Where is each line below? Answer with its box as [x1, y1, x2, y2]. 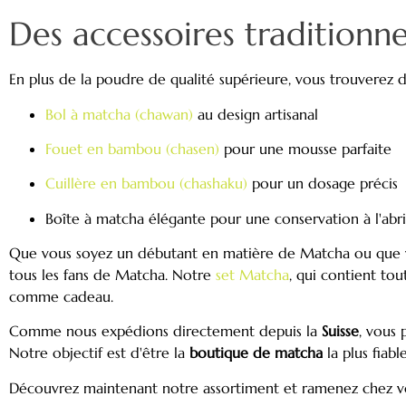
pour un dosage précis [247, 174, 398, 193]
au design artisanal [193, 104, 318, 123]
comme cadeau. [9, 287, 113, 306]
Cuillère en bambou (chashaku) [45, 174, 247, 193]
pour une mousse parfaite [219, 139, 391, 158]
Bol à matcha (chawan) [45, 104, 193, 123]
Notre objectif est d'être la [9, 343, 189, 362]
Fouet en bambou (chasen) [45, 139, 219, 158]
